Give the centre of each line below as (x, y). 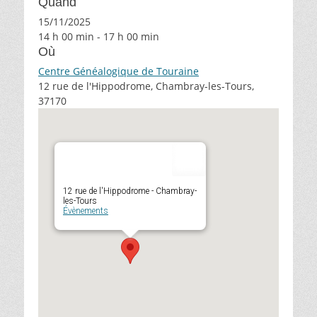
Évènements (86, 211)
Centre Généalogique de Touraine (119, 71)
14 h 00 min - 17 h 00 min (99, 37)
